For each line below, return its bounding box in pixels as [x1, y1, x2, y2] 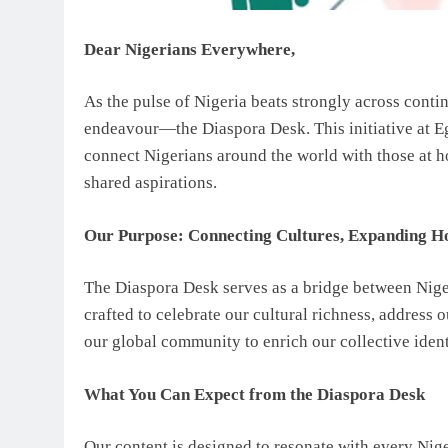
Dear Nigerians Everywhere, [84, 39, 295, 59]
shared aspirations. [84, 173, 217, 193]
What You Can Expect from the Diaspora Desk [84, 384, 425, 404]
